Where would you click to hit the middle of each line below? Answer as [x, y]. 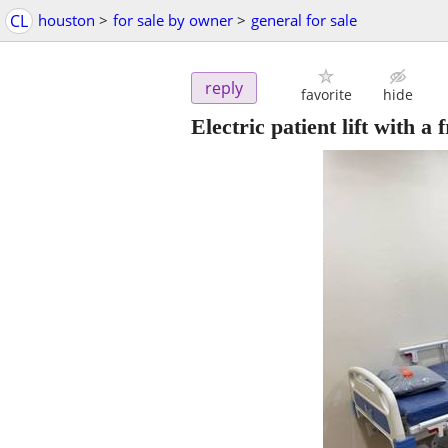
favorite [326, 95]
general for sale [304, 20]
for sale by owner [173, 20]
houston [66, 20]
